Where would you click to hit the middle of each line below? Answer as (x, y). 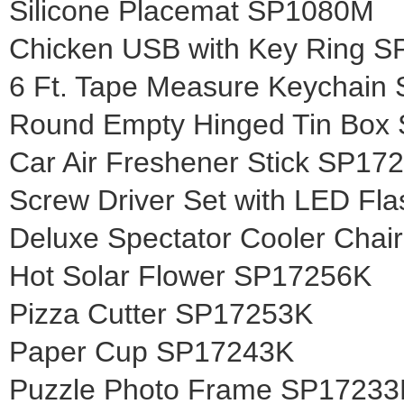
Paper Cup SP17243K (151, 351)
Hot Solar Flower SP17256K (190, 275)
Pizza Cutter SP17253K (161, 313)
